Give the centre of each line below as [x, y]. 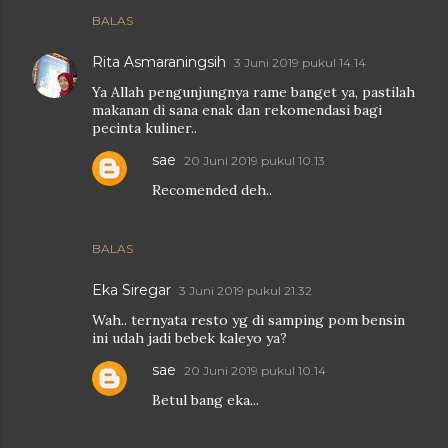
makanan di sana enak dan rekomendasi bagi [237, 110]
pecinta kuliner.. [144, 128]
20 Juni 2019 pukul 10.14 [255, 370]
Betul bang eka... [205, 400]
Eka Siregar [131, 290]
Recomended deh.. [212, 190]
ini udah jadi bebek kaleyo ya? [189, 338]
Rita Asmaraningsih [159, 62]
